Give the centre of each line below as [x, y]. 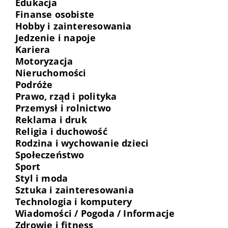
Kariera [33, 49]
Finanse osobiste [55, 14]
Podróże [34, 84]
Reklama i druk [51, 120]
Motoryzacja [44, 61]
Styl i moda [42, 178]
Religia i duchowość [61, 131]
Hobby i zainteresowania [74, 26]
